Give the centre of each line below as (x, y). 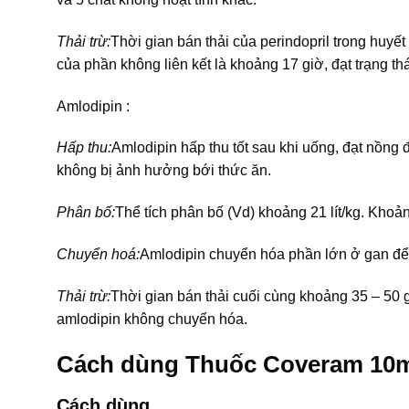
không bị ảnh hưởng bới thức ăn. (164, 171)
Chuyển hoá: (98, 254)
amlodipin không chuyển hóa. (152, 319)
